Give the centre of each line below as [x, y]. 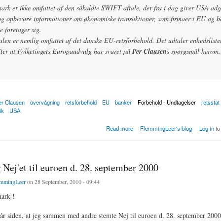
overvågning [45, 102]
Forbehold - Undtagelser [166, 102]
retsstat [210, 102]
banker [124, 102]
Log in [206, 129]
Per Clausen [149, 51]
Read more [119, 129]
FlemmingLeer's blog [166, 129]
